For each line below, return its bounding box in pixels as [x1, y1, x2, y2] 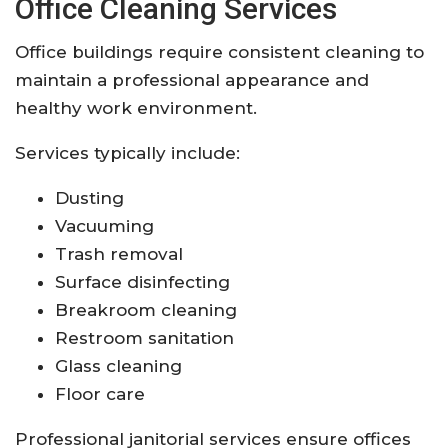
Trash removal [55, 243, 183, 264]
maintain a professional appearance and [15, 69, 369, 90]
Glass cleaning [55, 355, 182, 376]
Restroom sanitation [55, 327, 234, 348]
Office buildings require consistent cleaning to [15, 41, 424, 62]
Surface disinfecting [55, 271, 230, 292]
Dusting [55, 187, 124, 208]
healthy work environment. [15, 97, 257, 118]
